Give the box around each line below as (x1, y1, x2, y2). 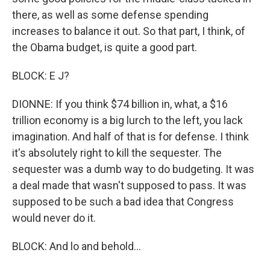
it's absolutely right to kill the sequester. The (12, 146, 222, 159)
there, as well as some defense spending (12, 8, 209, 21)
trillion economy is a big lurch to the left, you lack (12, 114, 243, 127)
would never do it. (12, 212, 96, 224)
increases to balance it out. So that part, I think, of (12, 25, 245, 37)
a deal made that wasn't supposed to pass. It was (12, 179, 246, 192)
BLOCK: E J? (12, 69, 69, 82)
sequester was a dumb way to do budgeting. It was (12, 163, 254, 175)
